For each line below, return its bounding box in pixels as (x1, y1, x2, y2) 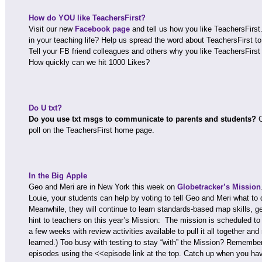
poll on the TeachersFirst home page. (29, 126, 154, 135)
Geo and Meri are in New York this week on (29, 182, 177, 191)
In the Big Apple (29, 171, 87, 180)
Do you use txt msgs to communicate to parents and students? (29, 115, 258, 123)
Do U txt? (29, 104, 62, 112)
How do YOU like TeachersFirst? (29, 13, 146, 22)
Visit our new (29, 25, 75, 33)
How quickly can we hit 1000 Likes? (29, 58, 150, 67)
